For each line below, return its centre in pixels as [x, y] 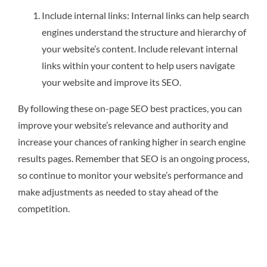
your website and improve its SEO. [111, 82]
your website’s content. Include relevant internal [140, 48]
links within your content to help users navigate [138, 65]
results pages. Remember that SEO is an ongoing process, [133, 158]
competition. [44, 208]
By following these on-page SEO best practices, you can [130, 108]
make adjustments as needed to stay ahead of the [118, 191]
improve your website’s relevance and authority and [123, 125]
